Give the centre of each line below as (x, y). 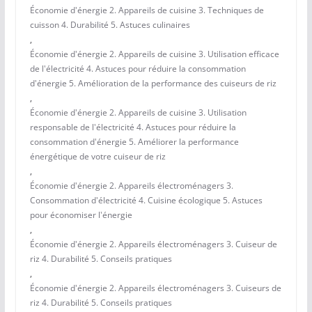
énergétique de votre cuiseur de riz (97, 157)
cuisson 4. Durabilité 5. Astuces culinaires (110, 25)
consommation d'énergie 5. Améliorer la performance (134, 142)
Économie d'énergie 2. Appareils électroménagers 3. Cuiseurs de (155, 288)
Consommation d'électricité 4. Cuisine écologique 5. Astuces (146, 201)
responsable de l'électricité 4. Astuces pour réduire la (133, 127)
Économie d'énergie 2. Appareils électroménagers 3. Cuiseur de (153, 244)
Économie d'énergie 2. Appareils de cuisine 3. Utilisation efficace (154, 54)
